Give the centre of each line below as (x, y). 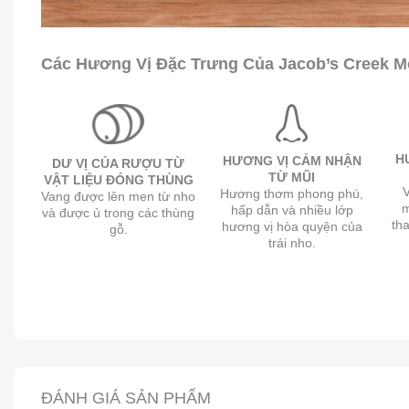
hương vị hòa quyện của (292, 227)
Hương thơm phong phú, (292, 194)
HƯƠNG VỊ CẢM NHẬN (292, 161)
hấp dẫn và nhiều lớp (292, 210)
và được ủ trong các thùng (119, 212)
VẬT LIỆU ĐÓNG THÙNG (118, 179)
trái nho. (292, 243)
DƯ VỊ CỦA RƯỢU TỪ (119, 163)
